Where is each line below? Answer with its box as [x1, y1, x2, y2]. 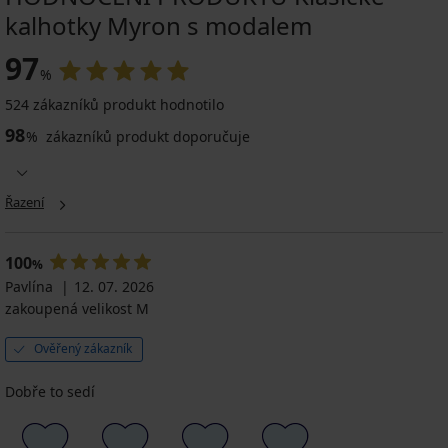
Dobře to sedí [5, 382, 95, 402]
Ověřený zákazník [34, 340, 132, 358]
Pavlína [5, 277, 53, 297]
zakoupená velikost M [5, 299, 149, 319]
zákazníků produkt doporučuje [42, 127, 250, 147]
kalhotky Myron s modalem [5, 9, 312, 43]
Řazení [5, 193, 44, 212]
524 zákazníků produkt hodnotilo [5, 95, 224, 115]
